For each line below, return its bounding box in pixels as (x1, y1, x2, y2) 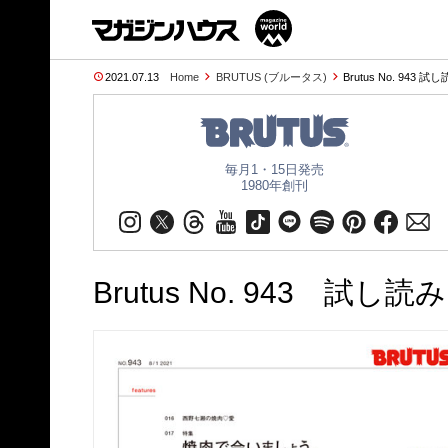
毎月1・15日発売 (224, 162, 324, 177)
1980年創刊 (240, 178, 308, 193)
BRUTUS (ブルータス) (215, 71, 327, 83)
